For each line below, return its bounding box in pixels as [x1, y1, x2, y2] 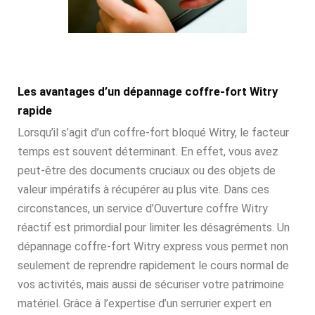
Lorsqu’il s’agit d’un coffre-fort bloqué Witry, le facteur [18, 126, 289, 140]
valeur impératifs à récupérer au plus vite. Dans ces [18, 183, 269, 197]
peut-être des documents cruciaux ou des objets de [18, 164, 276, 178]
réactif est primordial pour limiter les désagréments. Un [18, 221, 290, 235]
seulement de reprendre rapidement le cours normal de [18, 259, 289, 273]
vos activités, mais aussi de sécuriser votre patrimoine [18, 278, 284, 292]
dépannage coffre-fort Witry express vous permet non [18, 240, 288, 254]
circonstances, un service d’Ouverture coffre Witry [18, 202, 268, 216]
